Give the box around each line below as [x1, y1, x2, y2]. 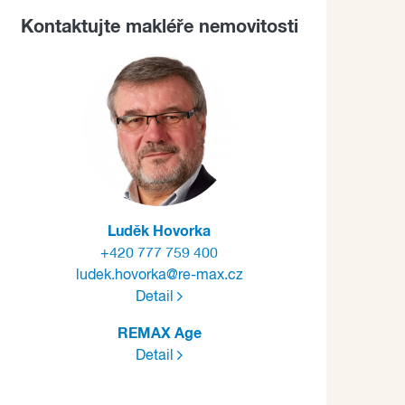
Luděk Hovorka [108, 224, 211, 239]
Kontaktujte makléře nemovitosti [20, 18, 298, 36]
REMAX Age [117, 326, 202, 341]
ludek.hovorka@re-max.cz [75, 268, 243, 283]
